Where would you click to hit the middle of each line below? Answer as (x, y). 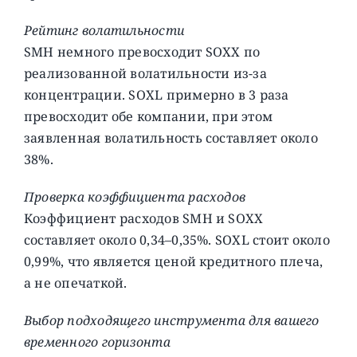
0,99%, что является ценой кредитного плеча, (173, 261)
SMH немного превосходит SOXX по (142, 51)
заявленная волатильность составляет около (171, 137)
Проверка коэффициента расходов (135, 196)
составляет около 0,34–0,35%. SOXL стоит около (177, 239)
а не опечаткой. (75, 282)
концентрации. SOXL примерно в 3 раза (156, 94)
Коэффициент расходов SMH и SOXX (143, 218)
